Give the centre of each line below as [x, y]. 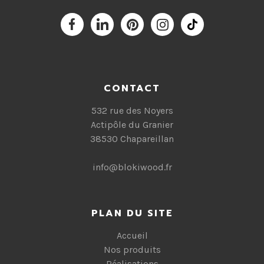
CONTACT [132, 88]
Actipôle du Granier [132, 125]
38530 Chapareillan [132, 139]
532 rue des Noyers [132, 110]
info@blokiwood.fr [132, 167]
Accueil [132, 235]
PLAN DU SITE [132, 213]
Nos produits [132, 250]
